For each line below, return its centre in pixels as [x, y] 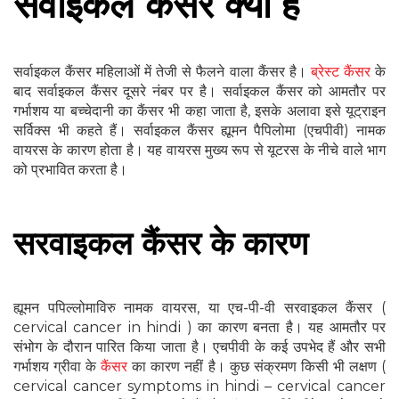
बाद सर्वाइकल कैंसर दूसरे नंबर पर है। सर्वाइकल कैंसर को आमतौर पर [199, 92]
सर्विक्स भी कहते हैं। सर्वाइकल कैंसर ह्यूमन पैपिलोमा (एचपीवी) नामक [199, 131]
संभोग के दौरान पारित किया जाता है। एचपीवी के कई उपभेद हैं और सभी [199, 347]
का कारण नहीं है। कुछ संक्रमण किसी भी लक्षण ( [257, 367]
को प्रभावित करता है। [70, 170]
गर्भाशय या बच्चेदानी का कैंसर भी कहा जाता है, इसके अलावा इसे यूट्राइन [199, 111]
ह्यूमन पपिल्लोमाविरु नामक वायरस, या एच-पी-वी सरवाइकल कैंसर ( [199, 308]
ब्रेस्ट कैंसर [340, 72]
